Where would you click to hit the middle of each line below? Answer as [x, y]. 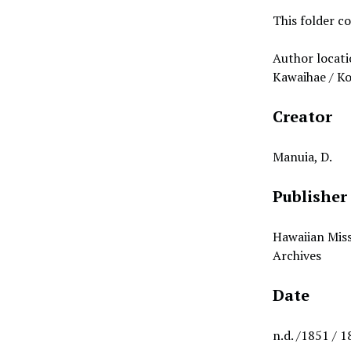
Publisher [310, 196]
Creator [303, 116]
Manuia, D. [303, 157]
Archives [297, 255]
